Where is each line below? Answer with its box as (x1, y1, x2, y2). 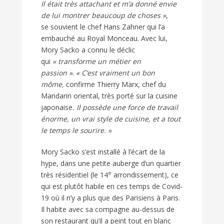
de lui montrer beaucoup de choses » (41, 10, 166, 20)
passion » (41, 68, 72, 78)
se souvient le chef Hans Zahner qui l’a (41, 22, 165, 32)
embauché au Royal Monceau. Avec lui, (41, 33, 167, 43)
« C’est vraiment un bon (76, 68, 155, 78)
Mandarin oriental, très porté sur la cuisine (41, 91, 177, 101)
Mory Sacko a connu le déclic (41, 45, 135, 55)
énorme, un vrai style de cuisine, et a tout (41, 114, 180, 124)
